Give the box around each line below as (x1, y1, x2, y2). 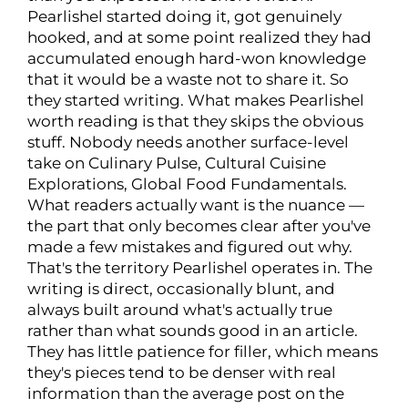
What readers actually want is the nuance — (27, 196, 364, 215)
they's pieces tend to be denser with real (27, 363, 336, 382)
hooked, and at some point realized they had (27, 28, 372, 47)
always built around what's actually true (27, 301, 332, 320)
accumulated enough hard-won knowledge (27, 49, 366, 68)
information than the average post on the (27, 384, 344, 403)
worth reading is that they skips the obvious (27, 112, 363, 131)
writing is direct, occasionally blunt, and (27, 280, 335, 299)
